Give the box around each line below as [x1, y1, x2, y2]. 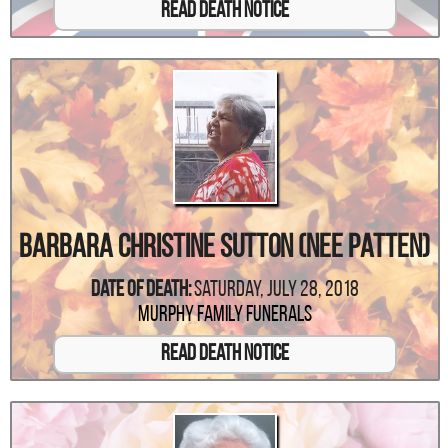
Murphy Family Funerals [137, 303, 312, 327]
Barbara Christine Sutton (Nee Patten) [19, 232, 431, 265]
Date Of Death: [90, 278, 191, 302]
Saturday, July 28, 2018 [193, 278, 359, 302]
